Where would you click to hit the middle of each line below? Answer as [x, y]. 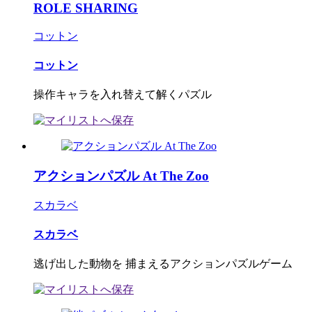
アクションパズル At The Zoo [121, 175]
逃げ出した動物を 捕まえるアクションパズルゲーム [163, 264]
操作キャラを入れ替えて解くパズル [123, 95]
